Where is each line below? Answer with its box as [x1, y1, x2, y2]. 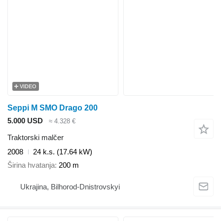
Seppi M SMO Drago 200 [7, 103, 98, 112]
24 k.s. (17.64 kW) [33, 147, 92, 156]
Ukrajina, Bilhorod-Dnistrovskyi [20, 183, 120, 191]
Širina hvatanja [7, 160, 55, 169]
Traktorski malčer [7, 133, 64, 142]
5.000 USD [7, 116, 43, 125]
